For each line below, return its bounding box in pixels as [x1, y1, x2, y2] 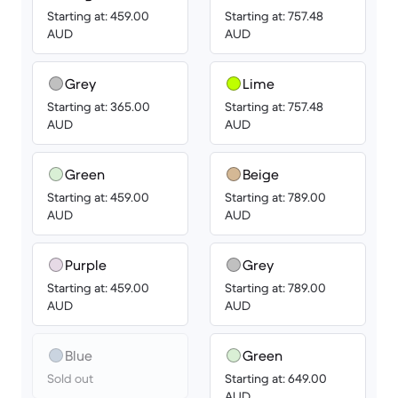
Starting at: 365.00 [47, 99, 150, 115]
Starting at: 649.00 [225, 370, 327, 386]
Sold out [47, 370, 93, 386]
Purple [65, 256, 107, 274]
